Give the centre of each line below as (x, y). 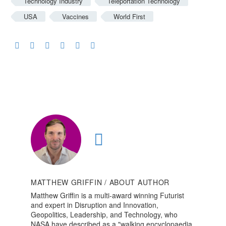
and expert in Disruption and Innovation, (95, 205)
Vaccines (75, 17)
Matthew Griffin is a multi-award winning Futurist (107, 195)
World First (129, 17)
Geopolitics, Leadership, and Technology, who (104, 215)
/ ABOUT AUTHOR (137, 182)
